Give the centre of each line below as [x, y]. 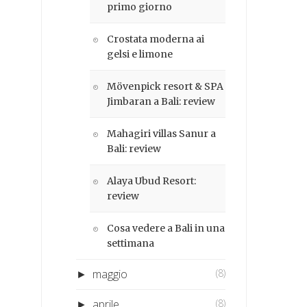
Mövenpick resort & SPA [165, 86]
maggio [110, 274]
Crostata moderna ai [156, 39]
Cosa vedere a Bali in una [166, 228]
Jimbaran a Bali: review [161, 101]
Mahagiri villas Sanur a [162, 133]
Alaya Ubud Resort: [152, 181]
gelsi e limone [140, 54]
